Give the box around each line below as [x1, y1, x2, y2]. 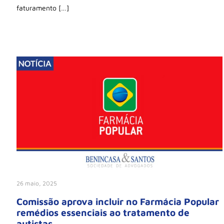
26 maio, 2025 [16, 179, 57, 187]
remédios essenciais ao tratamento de [16, 206, 189, 218]
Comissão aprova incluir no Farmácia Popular [16, 195, 219, 207]
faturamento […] [16, 3, 69, 12]
